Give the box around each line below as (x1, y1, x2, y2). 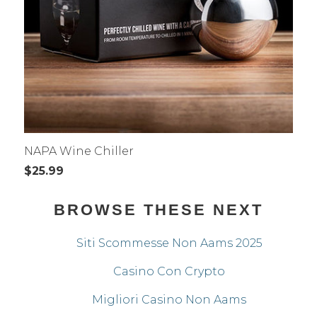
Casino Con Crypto (113, 264, 225, 278)
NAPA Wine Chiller (24, 144, 134, 158)
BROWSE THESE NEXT (54, 201, 263, 219)
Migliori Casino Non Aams (92, 292, 246, 306)
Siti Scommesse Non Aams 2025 (76, 236, 263, 250)
